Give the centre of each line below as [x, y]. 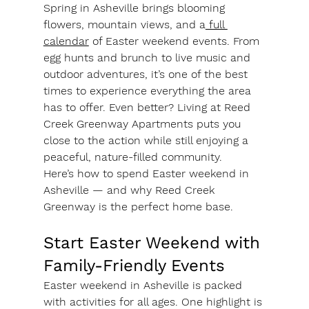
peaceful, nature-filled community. [132, 157]
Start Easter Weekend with [154, 243]
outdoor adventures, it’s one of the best [147, 74]
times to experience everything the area [149, 91]
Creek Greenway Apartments [118, 124]
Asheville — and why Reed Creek [130, 190]
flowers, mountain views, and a [124, 25]
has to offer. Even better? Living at [133, 108]
